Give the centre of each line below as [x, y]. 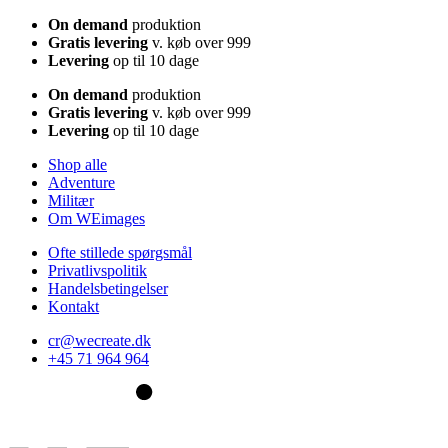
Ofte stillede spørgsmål [120, 252]
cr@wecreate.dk [99, 340]
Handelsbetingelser [108, 288]
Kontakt [73, 306]
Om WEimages [96, 218]
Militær [71, 200]
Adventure [81, 182]
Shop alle [77, 164]
